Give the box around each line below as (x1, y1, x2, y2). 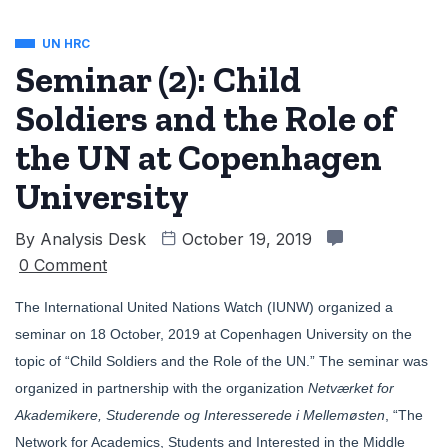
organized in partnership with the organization (15, 380, 308, 397)
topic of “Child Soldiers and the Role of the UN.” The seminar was (15, 353, 428, 370)
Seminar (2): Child (15, 58, 301, 102)
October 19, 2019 (177, 229, 317, 250)
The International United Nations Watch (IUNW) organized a (15, 299, 393, 316)
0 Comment (19, 255, 107, 276)
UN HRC (42, 36, 90, 52)
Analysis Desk (40, 229, 146, 250)
